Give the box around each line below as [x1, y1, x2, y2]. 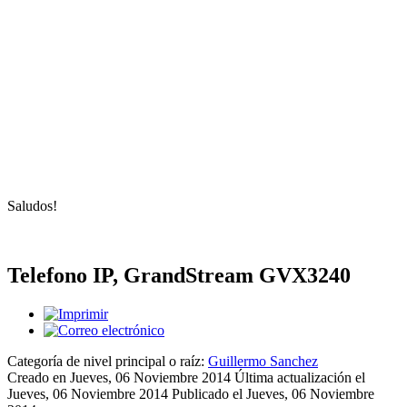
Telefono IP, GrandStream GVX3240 [7, 263, 351, 287]
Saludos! [7, 197, 57, 213]
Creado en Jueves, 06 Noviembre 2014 [7, 369, 234, 385]
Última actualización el [234, 369, 365, 385]
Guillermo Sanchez [208, 352, 318, 369]
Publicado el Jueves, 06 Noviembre [172, 385, 374, 402]
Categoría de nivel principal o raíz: [7, 352, 208, 369]
